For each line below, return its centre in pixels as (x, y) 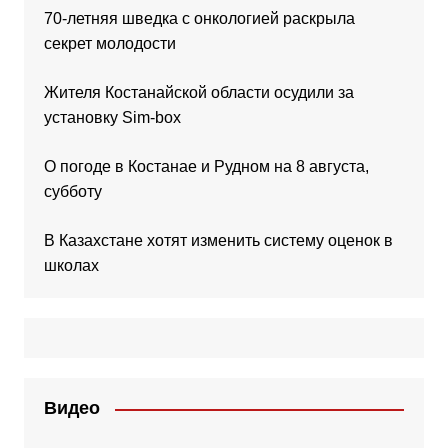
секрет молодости (109, 44)
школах (71, 266)
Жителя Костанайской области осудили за (198, 93)
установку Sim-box (112, 118)
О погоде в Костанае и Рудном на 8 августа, (206, 167)
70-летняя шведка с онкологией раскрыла (199, 19)
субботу (72, 192)
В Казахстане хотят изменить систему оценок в (218, 241)
